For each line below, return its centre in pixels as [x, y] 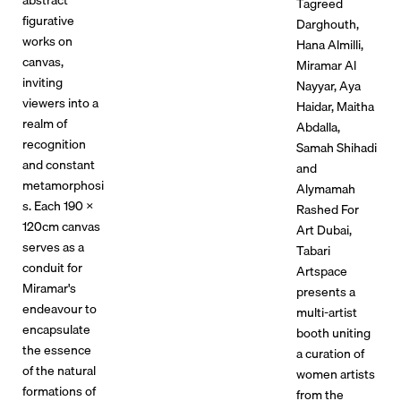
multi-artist [327, 311]
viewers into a [60, 102]
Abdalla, [319, 126]
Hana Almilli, [330, 44]
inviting [42, 81]
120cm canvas [61, 226]
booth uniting [334, 332]
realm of [44, 123]
